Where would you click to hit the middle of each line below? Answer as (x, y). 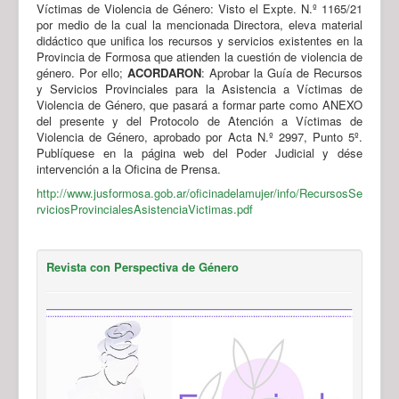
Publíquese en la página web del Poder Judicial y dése (199, 152)
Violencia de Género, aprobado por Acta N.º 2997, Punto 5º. (199, 136)
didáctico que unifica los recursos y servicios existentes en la (199, 40)
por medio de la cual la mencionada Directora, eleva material (199, 24)
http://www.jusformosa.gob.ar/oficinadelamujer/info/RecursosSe (199, 192)
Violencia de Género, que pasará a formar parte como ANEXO (199, 104)
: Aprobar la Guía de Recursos (282, 72)
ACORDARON (164, 72)
